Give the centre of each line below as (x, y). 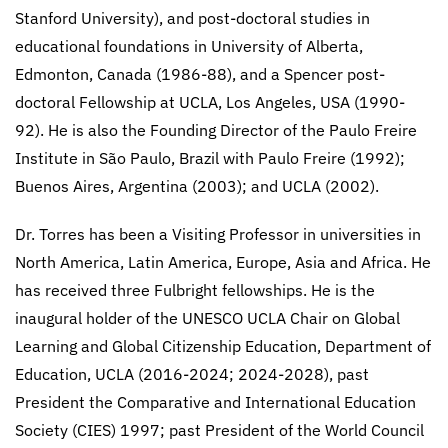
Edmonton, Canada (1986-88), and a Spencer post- (200, 74)
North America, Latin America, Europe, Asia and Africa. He (223, 262)
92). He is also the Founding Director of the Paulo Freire (216, 130)
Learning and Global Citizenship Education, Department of (223, 346)
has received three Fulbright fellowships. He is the (195, 290)
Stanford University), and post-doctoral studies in (192, 18)
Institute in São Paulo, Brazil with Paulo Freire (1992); (210, 158)
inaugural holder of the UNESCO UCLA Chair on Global (207, 318)
